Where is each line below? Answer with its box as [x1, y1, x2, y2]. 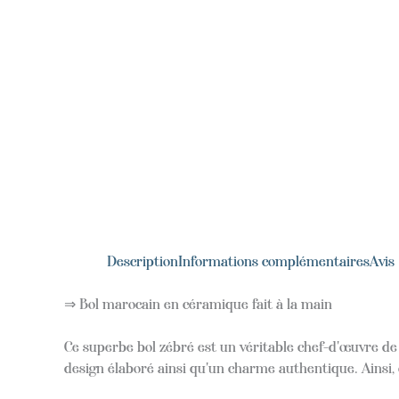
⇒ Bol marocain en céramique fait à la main [64, 296, 332, 313]
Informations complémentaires [178, 253, 370, 271]
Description [107, 253, 178, 271]
